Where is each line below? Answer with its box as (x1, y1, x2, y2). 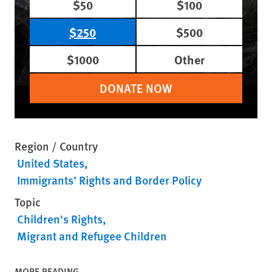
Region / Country (15, 137, 98, 154)
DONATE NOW (100, 79, 172, 97)
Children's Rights (17, 210, 103, 227)
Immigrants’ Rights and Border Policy (17, 171, 202, 188)
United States (17, 154, 84, 171)
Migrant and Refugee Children (17, 227, 167, 244)
